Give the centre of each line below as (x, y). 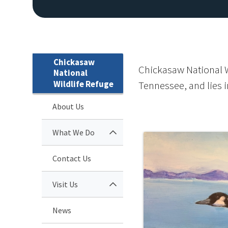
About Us (68, 106)
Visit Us (65, 184)
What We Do (74, 132)
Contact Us (72, 158)
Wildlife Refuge (83, 84)
